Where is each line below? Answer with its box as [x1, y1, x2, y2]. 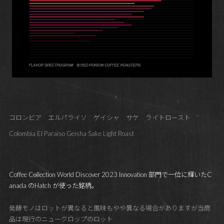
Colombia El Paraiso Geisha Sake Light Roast [8, 129, 134, 137]
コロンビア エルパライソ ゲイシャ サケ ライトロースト [8, 113, 190, 121]
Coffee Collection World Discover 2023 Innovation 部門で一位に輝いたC [8, 170, 212, 178]
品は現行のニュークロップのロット [8, 214, 113, 223]
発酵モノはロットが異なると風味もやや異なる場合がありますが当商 [8, 203, 210, 212]
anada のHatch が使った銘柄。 [8, 181, 98, 189]
